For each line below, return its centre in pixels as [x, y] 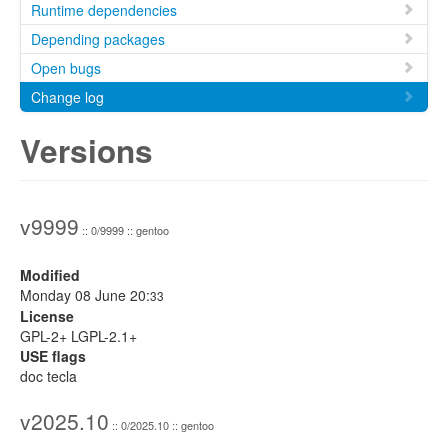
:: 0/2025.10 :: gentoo [161, 425]
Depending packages [98, 39]
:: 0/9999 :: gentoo [124, 230]
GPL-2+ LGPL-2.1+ [78, 336]
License [47, 316]
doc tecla [48, 376]
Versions [86, 150]
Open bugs [66, 68]
